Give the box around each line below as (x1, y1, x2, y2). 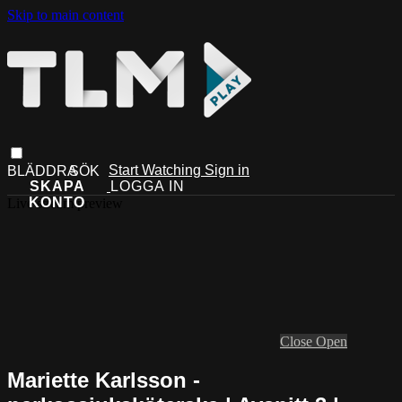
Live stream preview (7, 195, 123, 211)
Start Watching (109, 162, 205, 178)
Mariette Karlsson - (7, 367, 200, 392)
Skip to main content (7, 7, 124, 22)
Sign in (205, 162, 249, 178)
